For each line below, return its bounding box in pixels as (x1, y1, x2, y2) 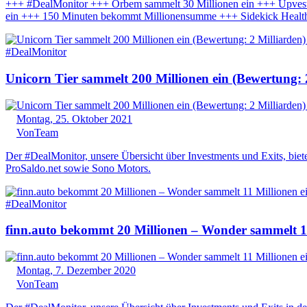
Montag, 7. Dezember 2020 (16, 265, 136, 277)
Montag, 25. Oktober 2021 (16, 112, 132, 125)
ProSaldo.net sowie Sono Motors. (5, 162, 151, 174)
